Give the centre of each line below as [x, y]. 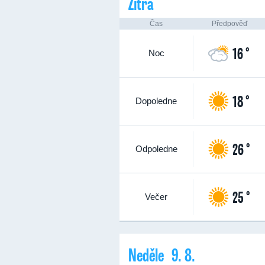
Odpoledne [156, 149]
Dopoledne [156, 101]
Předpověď [230, 24]
